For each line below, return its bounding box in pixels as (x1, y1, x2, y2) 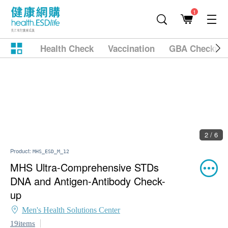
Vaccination (108, 42, 155, 54)
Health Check (40, 42, 94, 54)
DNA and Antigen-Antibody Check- (10, 174, 165, 188)
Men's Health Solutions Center (22, 206, 120, 214)
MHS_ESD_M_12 (33, 149, 69, 154)
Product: (10, 147, 33, 155)
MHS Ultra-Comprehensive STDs (10, 160, 159, 175)
